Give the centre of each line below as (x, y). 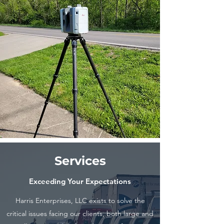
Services (80, 161)
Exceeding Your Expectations (80, 181)
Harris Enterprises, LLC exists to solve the (80, 200)
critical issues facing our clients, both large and (80, 213)
